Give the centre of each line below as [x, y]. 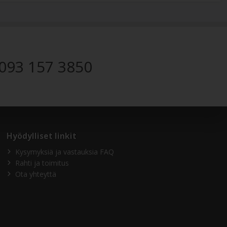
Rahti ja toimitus [42, 163]
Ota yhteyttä [36, 174]
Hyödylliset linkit [42, 136]
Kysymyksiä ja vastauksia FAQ [65, 152]
